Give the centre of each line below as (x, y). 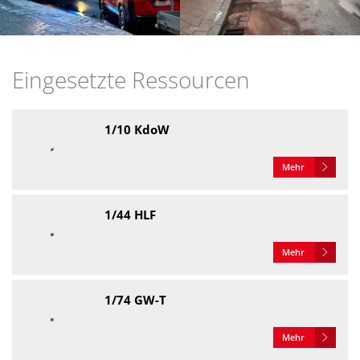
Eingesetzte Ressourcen (131, 80)
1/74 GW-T (135, 300)
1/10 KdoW (137, 130)
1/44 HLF (130, 215)
